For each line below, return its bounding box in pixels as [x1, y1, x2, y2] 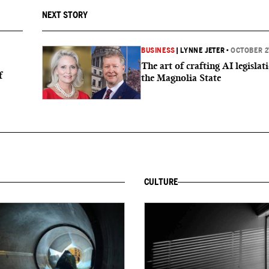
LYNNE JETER [180, 46, 225, 55]
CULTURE [144, 177, 178, 187]
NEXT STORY [42, 10, 88, 20]
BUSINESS [141, 46, 175, 55]
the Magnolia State [141, 72, 221, 83]
